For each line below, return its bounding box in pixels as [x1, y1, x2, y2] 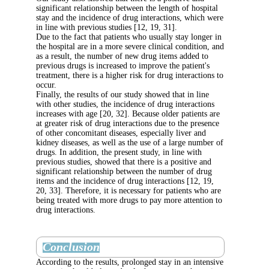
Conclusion [120, 240, 178, 253]
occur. [113, 80, 134, 89]
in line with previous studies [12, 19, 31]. [113, 22, 255, 32]
